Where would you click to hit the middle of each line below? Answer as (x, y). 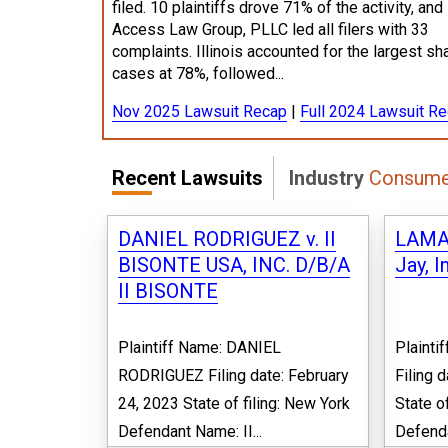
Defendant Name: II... (190, 431)
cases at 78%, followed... (198, 73)
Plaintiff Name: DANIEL (199, 347)
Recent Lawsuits (187, 177)
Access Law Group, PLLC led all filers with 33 (270, 29)
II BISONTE (168, 290)
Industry (329, 177)
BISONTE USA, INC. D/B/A (234, 264)
